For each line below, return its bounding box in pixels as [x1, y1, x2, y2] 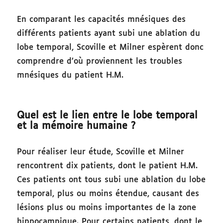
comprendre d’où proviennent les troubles [17, 57, 183, 66]
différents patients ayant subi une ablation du [17, 29, 201, 38]
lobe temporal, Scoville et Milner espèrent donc [17, 43, 204, 52]
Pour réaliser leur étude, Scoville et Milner [17, 148, 185, 157]
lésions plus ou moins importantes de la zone [17, 204, 197, 213]
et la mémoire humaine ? [17, 121, 139, 131]
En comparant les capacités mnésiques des [17, 15, 186, 24]
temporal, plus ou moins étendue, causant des [17, 190, 200, 199]
